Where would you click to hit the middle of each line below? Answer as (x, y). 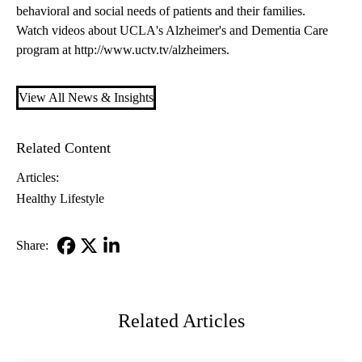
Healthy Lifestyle (60, 199)
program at (45, 50)
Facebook (80, 267)
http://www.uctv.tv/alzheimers (150, 50)
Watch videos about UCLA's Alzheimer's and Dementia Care (172, 31)
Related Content (63, 148)
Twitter (96, 286)
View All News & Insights (86, 98)
